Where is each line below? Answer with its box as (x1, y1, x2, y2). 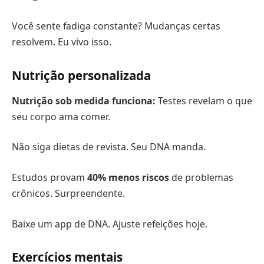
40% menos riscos (87, 170, 169, 184)
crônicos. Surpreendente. (12, 186, 125, 200)
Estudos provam (12, 170, 87, 184)
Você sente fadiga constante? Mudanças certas (12, 19, 220, 32)
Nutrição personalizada (12, 67, 151, 84)
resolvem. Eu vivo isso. (12, 35, 111, 48)
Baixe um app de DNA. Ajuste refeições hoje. (12, 217, 207, 230)
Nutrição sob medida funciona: (12, 94, 156, 107)
